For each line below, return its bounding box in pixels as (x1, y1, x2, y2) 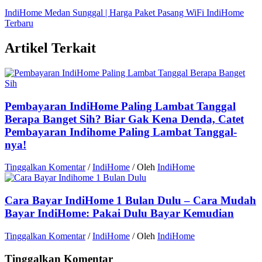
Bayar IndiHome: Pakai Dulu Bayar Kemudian (5, 207, 234, 220)
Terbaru (5, 18, 33, 29)
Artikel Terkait (5, 40, 96, 56)
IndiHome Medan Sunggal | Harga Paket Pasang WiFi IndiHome (5, 8, 244, 18)
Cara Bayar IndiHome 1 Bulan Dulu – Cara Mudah (5, 194, 256, 207)
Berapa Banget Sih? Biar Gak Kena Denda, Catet (5, 112, 244, 125)
